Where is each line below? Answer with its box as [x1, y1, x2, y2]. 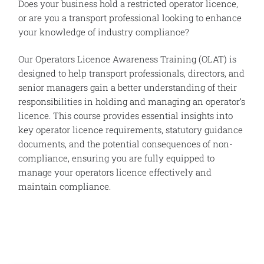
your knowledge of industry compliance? [18, 25, 189, 38]
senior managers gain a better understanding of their [18, 81, 237, 93]
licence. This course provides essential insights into [18, 109, 233, 121]
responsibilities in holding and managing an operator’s [18, 95, 245, 107]
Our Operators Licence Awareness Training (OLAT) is [18, 52, 236, 65]
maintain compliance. [18, 180, 111, 192]
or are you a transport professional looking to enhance [18, 11, 242, 24]
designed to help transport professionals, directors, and [18, 67, 245, 79]
